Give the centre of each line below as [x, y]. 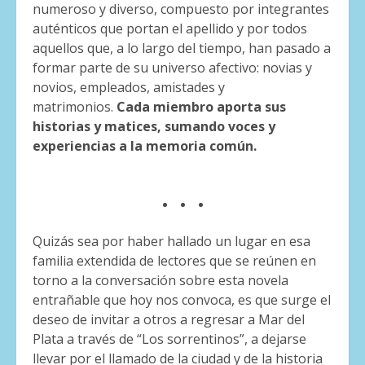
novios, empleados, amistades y [129, 87]
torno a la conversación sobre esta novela [161, 280]
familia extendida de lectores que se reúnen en [174, 260]
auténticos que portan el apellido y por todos [170, 28]
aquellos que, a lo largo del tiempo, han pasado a [182, 48]
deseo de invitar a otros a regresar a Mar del [169, 319]
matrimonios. [75, 106]
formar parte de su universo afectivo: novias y [172, 67]
